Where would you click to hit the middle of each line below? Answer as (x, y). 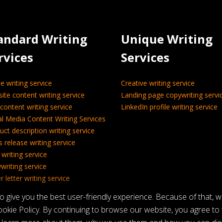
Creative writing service (158, 83)
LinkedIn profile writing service (169, 107)
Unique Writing (167, 39)
